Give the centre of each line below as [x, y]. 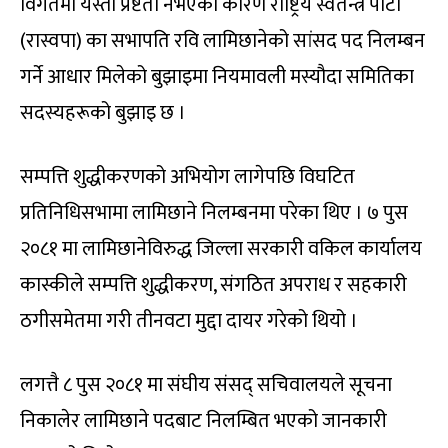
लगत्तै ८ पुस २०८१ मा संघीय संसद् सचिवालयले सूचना [206, 385]
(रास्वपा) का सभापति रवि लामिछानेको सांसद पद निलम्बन [222, 41]
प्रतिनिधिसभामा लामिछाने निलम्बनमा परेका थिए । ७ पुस [214, 213]
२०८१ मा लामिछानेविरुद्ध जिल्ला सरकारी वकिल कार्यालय [221, 249]
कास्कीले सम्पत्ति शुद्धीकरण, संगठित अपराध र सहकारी [213, 285]
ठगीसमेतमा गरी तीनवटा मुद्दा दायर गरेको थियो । [189, 321]
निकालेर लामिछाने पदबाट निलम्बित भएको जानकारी [203, 421]
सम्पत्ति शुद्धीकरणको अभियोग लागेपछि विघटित [187, 177]
